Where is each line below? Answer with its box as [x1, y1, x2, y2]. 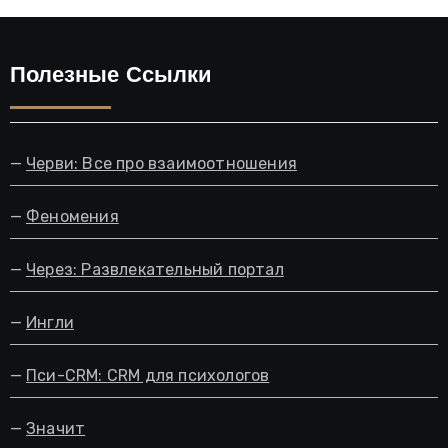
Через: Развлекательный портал [26, 260, 284, 280]
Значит [26, 419, 86, 439]
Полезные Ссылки [9, 65, 212, 89]
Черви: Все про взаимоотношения [26, 154, 297, 174]
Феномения [26, 207, 119, 227]
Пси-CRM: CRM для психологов [26, 366, 270, 386]
